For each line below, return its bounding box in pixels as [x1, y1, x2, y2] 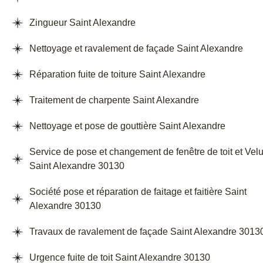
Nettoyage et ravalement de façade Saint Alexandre [29, 43, 243, 54]
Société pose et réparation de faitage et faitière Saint [29, 187, 247, 197]
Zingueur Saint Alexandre [29, 18, 136, 28]
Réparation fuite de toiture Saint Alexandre [29, 69, 205, 80]
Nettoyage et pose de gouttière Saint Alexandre [29, 121, 225, 131]
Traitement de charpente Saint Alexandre [29, 95, 199, 106]
